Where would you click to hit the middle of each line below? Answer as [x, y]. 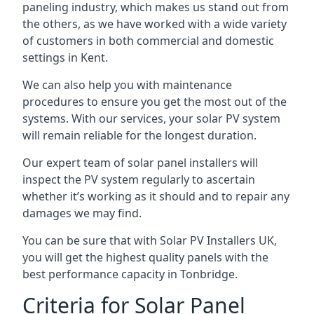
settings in [52, 57]
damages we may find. [82, 213]
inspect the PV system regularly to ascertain [139, 179]
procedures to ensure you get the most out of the [155, 102]
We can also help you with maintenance [127, 85]
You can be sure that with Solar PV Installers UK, [150, 240]
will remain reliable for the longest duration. [139, 135]
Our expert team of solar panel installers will [140, 163]
